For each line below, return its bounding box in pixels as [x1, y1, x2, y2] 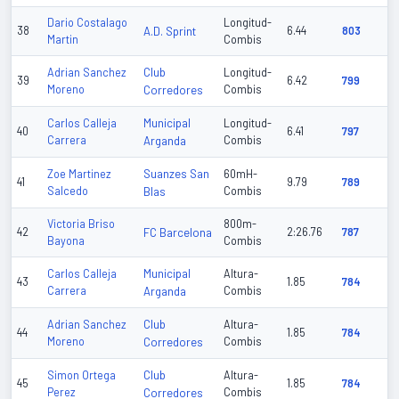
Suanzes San [143, 167, 209, 182]
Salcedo [47, 184, 88, 198]
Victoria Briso [47, 217, 115, 231]
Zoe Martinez [47, 167, 111, 181]
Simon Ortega [47, 369, 116, 382]
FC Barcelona [143, 225, 212, 240]
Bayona [47, 234, 85, 248]
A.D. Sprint [143, 24, 196, 39]
